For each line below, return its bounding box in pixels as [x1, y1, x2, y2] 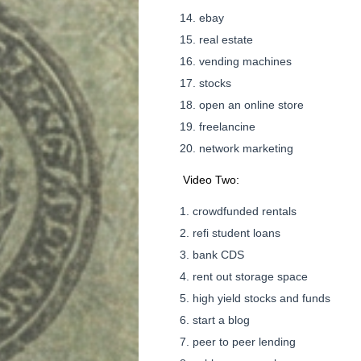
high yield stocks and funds [193, 292, 330, 305]
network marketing [199, 142, 293, 155]
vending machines [199, 55, 292, 68]
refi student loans [193, 226, 280, 239]
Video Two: [183, 173, 239, 186]
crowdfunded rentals [193, 205, 297, 218]
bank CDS [193, 248, 244, 261]
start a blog [193, 313, 250, 326]
